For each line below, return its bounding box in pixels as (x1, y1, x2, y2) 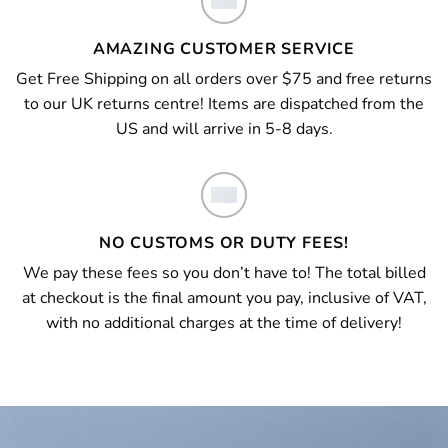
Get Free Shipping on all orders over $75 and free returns (16, 68, 432, 90)
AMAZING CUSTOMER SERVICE (92, 38, 356, 60)
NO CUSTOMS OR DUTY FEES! (98, 232, 350, 254)
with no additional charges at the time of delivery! (46, 312, 402, 334)
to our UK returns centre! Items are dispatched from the (24, 93, 424, 115)
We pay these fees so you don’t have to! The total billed (22, 262, 426, 284)
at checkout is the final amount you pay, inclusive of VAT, (21, 287, 427, 309)
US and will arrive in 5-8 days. (115, 118, 333, 140)
